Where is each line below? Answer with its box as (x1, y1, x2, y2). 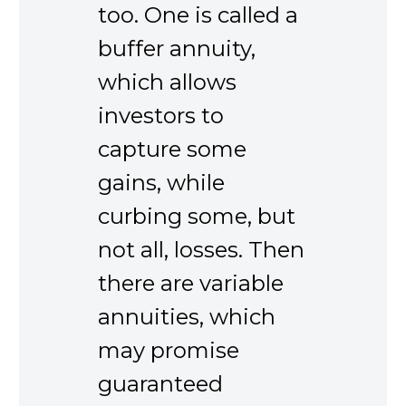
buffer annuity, (98, 34, 256, 62)
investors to (98, 101, 224, 129)
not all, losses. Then (98, 236, 304, 263)
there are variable (98, 269, 284, 296)
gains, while (98, 169, 225, 196)
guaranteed (98, 370, 223, 397)
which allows (98, 68, 237, 95)
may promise (98, 336, 239, 363)
